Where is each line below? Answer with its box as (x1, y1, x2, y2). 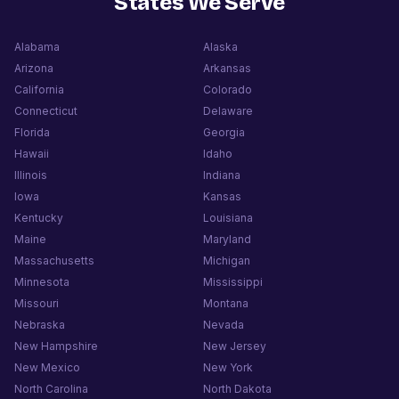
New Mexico (14, 360, 80, 374)
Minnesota (14, 274, 69, 289)
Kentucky (14, 210, 63, 224)
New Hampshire (14, 338, 98, 353)
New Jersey (203, 338, 266, 353)
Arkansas (203, 61, 251, 75)
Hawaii (14, 146, 49, 160)
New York (203, 360, 253, 374)
